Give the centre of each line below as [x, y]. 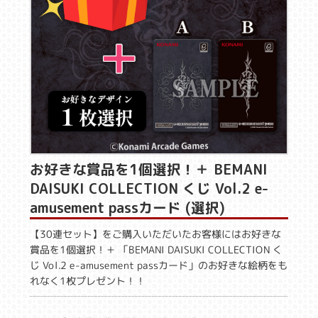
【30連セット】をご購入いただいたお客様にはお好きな [156, 234]
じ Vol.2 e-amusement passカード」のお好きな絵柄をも [159, 265]
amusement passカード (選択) [128, 207]
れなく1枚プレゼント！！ [88, 280]
